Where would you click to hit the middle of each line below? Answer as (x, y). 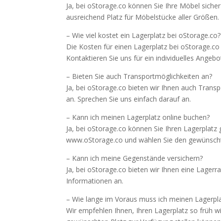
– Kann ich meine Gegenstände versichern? (135, 158)
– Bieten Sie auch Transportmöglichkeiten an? (139, 76)
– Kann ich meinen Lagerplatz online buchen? (138, 117)
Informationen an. (95, 181)
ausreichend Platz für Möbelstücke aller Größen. (143, 17)
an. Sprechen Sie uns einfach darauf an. (129, 99)
